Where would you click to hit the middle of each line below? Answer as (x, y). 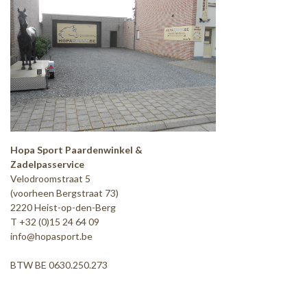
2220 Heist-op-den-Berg (63, 207)
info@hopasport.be (51, 236)
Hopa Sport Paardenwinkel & (76, 150)
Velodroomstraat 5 (50, 179)
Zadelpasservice (47, 164)
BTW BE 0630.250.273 (59, 265)
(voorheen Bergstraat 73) (64, 193)
